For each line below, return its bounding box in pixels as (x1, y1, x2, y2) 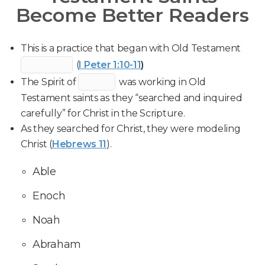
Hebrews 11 (51, 138, 107, 150)
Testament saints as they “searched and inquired (21, 92, 243, 104)
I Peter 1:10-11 (79, 59, 141, 70)
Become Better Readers (16, 4, 249, 27)
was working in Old (117, 76, 206, 88)
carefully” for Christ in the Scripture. (21, 108, 185, 119)
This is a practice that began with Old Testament (21, 43, 241, 54)
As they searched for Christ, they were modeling (21, 123, 241, 134)
